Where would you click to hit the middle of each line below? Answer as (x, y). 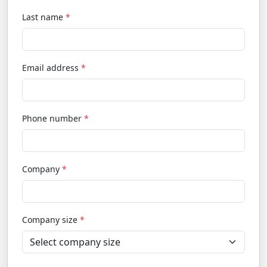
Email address (52, 68)
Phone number (53, 118)
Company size (51, 220)
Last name (44, 17)
